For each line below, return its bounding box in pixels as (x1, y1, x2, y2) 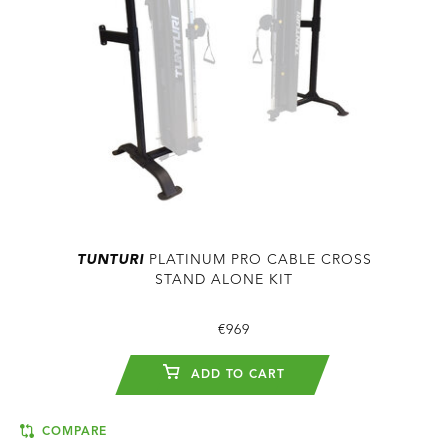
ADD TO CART (185, 369, 286, 382)
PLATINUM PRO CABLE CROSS (143, 253, 372, 268)
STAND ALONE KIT (155, 273, 293, 288)
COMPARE (37, 426, 108, 439)
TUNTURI (76, 253, 144, 268)
